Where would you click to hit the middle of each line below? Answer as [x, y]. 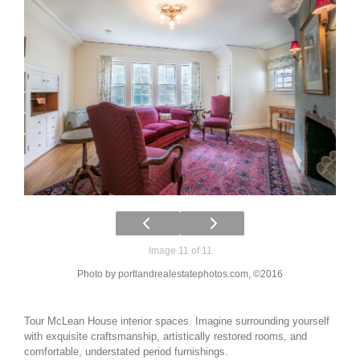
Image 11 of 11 [180, 250]
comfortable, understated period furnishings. [126, 351]
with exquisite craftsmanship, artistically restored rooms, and [166, 336]
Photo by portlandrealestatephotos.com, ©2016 [180, 274]
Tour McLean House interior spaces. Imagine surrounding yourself [177, 321]
